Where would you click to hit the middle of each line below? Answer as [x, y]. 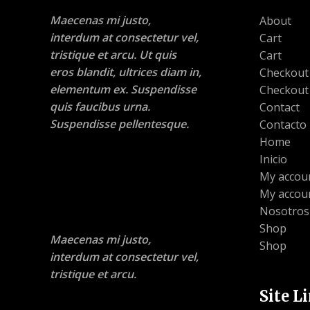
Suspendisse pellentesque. [119, 124]
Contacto [283, 124]
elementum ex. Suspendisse [123, 89]
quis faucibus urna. [100, 106]
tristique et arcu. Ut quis [113, 54]
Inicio [273, 159]
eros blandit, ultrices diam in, [126, 72]
